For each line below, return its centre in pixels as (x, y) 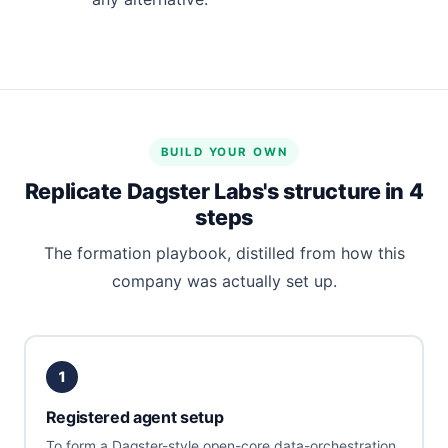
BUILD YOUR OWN (224, 151)
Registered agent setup (134, 417)
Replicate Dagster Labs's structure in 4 (224, 190)
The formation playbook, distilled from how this (224, 253)
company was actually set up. (224, 281)
